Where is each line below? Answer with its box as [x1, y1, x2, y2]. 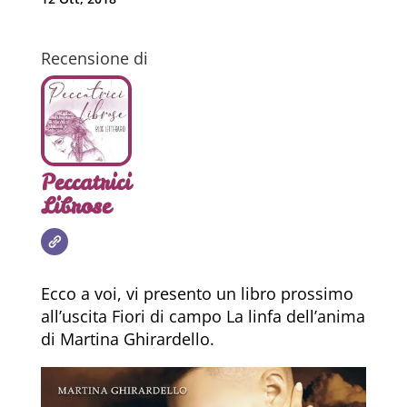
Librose [40, 190, 111, 221]
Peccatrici [40, 166, 131, 197]
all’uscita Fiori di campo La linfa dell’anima [40, 304, 365, 327]
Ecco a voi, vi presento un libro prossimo [40, 282, 353, 304]
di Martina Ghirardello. [40, 327, 214, 350]
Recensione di [40, 46, 148, 69]
